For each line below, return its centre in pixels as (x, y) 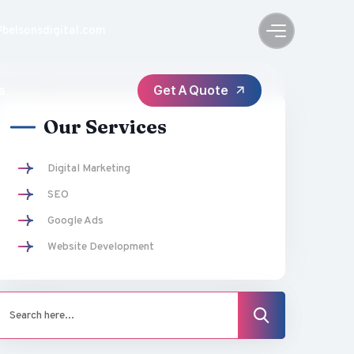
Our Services (105, 127)
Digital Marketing (89, 169)
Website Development (101, 247)
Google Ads (75, 221)
